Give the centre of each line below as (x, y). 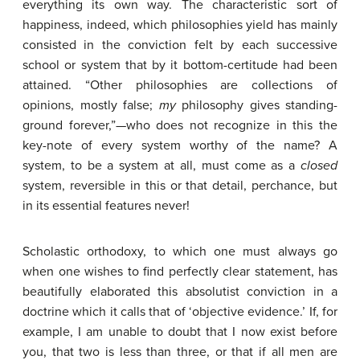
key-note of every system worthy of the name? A (180, 145)
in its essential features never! (106, 206)
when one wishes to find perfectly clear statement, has (180, 272)
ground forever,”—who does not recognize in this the (180, 125)
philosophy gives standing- (256, 105)
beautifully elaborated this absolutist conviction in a (180, 292)
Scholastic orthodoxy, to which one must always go (180, 252)
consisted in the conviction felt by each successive (180, 45)
